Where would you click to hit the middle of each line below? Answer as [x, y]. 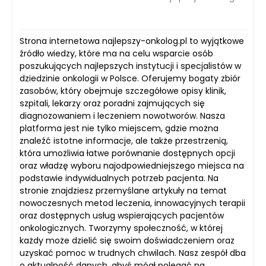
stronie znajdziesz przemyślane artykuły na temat [123, 191]
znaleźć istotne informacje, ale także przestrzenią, [124, 141]
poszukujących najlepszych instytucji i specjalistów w [130, 66]
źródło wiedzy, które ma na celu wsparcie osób [116, 54]
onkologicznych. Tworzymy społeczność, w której [121, 228]
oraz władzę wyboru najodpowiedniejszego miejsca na [132, 166]
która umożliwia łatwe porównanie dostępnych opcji [127, 153]
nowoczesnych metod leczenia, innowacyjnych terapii [132, 203]
